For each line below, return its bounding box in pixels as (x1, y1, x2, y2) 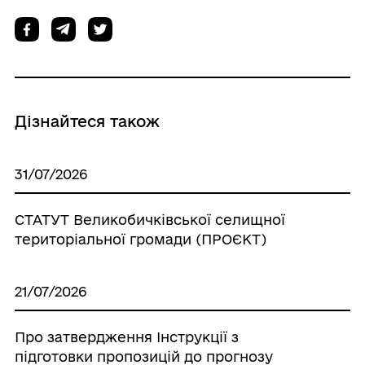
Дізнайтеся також (14, 112, 160, 130)
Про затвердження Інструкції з (14, 328, 239, 345)
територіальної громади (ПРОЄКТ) (14, 231, 266, 247)
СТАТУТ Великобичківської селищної (14, 211, 285, 227)
